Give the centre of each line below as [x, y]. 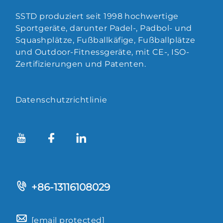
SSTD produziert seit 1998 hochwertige [97, 16]
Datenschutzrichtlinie [61, 100]
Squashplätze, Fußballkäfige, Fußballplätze [106, 40]
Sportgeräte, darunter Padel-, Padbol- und [104, 28]
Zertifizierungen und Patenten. [81, 64]
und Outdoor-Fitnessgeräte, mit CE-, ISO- [103, 52]
